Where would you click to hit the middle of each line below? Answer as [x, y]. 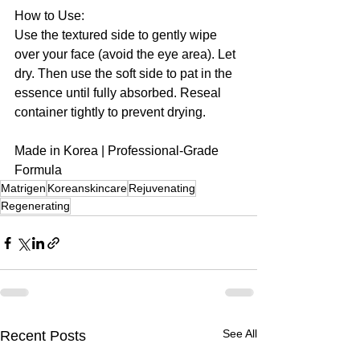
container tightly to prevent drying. [110, 112]
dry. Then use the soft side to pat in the [125, 74]
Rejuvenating [162, 188]
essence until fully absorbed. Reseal [119, 93]
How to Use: [49, 16]
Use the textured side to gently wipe [117, 35]
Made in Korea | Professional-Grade [118, 151]
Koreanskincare [87, 188]
